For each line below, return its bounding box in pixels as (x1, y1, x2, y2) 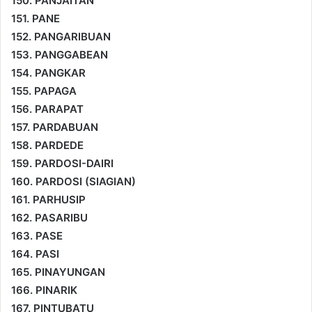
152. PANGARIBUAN (11, 29, 111, 43)
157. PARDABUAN (11, 120, 98, 134)
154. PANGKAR (11, 65, 86, 79)
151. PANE (11, 11, 60, 25)
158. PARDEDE (11, 138, 84, 152)
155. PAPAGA (11, 84, 77, 97)
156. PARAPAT (11, 102, 84, 116)
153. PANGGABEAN (11, 47, 108, 61)
